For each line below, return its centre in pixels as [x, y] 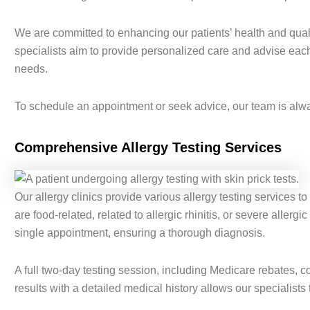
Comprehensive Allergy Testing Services [148, 148]
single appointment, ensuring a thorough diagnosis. [139, 233]
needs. [31, 69]
